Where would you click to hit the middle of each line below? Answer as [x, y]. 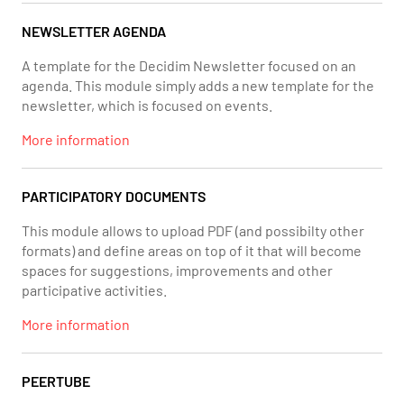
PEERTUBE [56, 381]
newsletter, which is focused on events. [147, 105]
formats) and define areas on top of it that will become [192, 250]
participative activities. [94, 290]
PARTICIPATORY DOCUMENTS [114, 196]
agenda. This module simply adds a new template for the [198, 85]
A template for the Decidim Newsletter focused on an [189, 65]
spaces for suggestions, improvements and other [177, 270]
